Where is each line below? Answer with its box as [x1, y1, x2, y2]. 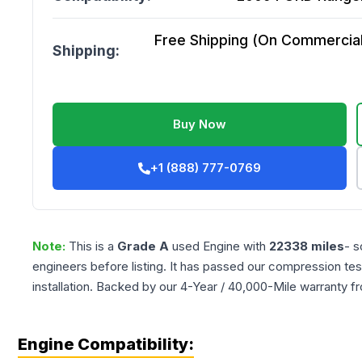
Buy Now [173, 116, 227, 132]
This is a [69, 238, 117, 254]
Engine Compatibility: [18, 335, 194, 354]
